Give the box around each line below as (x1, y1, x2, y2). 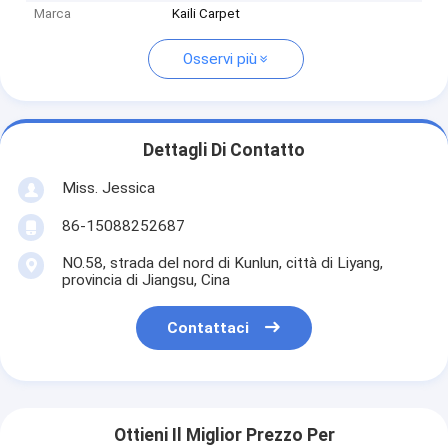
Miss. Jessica (61, 178, 155, 197)
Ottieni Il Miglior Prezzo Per (113, 425, 335, 446)
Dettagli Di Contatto (143, 140, 305, 161)
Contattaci (167, 319, 250, 338)
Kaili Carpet (172, 6, 241, 22)
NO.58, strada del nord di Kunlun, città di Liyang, (61, 253, 383, 272)
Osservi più (182, 50, 257, 69)
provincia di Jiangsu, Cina (61, 270, 230, 289)
